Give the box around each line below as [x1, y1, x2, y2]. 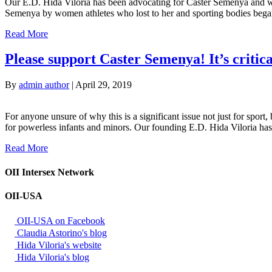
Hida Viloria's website [15, 240, 101, 251]
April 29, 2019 [75, 80, 132, 90]
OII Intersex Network [5, 166, 94, 177]
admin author [19, 80, 69, 90]
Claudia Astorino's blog [15, 228, 107, 239]
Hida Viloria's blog [15, 252, 89, 263]
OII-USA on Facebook [15, 216, 105, 226]
